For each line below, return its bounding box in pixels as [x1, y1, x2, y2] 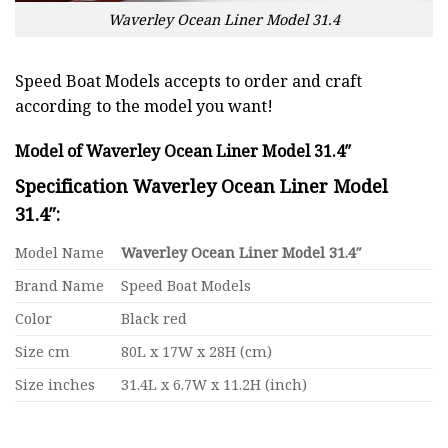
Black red [121, 309, 188, 329]
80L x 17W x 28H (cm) [121, 342, 273, 362]
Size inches [15, 375, 95, 395]
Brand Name [15, 276, 104, 296]
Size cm [15, 342, 70, 362]
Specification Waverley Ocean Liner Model [15, 174, 388, 199]
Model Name [15, 243, 104, 263]
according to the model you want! [15, 94, 273, 117]
